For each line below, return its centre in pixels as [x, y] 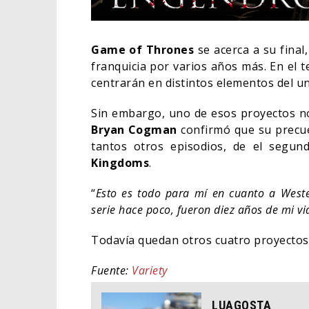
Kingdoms [120, 163]
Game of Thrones [143, 50]
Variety [150, 271]
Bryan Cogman [134, 130]
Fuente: [111, 271]
